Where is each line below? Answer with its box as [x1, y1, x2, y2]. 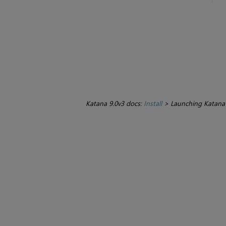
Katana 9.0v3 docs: [85, 98, 144, 108]
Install [143, 98, 162, 108]
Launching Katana [170, 98, 225, 108]
